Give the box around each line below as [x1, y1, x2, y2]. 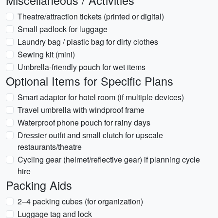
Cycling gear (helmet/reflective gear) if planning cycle [18, 154, 200, 165]
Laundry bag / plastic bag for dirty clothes [18, 36, 158, 47]
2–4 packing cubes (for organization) [18, 196, 143, 207]
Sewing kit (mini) [18, 49, 75, 60]
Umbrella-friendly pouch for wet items [18, 61, 145, 73]
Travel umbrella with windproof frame [18, 104, 145, 115]
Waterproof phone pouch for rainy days [18, 117, 150, 128]
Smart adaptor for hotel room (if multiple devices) [18, 91, 184, 103]
